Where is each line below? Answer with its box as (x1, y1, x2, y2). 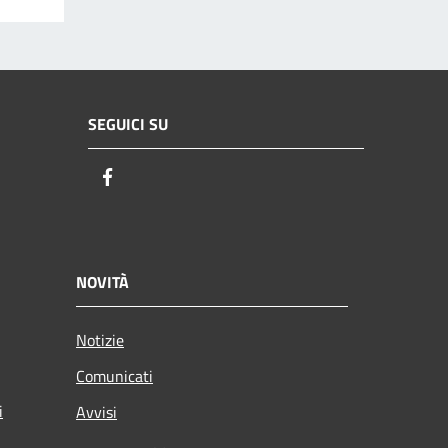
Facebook (119, 163, 191, 191)
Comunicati (76, 364, 153, 389)
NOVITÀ (76, 270, 129, 295)
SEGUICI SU (88, 111, 168, 136)
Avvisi (76, 400, 117, 425)
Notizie (76, 328, 124, 353)
